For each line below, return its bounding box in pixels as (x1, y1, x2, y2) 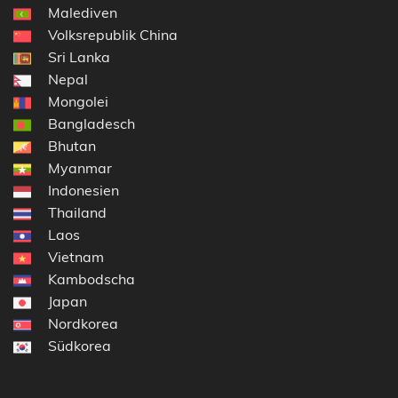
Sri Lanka (48, 47, 110, 66)
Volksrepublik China (48, 25, 178, 44)
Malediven (48, 3, 117, 21)
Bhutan (48, 136, 96, 155)
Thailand (48, 203, 107, 221)
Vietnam (48, 247, 104, 266)
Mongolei (48, 92, 108, 110)
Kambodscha (48, 269, 135, 288)
